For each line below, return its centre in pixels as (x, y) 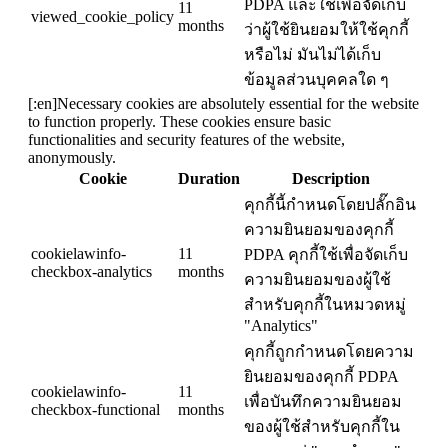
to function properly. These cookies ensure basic (179, 122)
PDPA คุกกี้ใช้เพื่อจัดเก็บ (326, 255)
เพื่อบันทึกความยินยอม (323, 402)
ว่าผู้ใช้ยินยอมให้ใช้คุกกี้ (326, 30)
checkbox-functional (95, 410)
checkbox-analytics (91, 272)
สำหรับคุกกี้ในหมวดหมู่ (325, 305)
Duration (209, 179)
